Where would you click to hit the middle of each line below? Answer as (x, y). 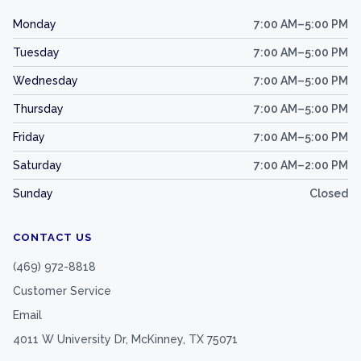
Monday (35, 25)
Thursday (38, 109)
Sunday (33, 194)
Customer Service (62, 291)
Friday (29, 137)
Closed (329, 194)
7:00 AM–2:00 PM (301, 166)
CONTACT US (53, 238)
